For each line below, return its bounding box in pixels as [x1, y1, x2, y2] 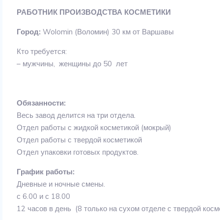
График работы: [17, 167, 75, 176]
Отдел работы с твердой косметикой [17, 135, 142, 144]
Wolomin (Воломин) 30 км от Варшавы [41, 27, 174, 36]
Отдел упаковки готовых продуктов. [17, 147, 139, 157]
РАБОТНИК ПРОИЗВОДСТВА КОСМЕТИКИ [17, 7, 171, 17]
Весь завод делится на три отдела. [17, 110, 136, 120]
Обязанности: [17, 98, 66, 108]
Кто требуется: [17, 47, 67, 56]
